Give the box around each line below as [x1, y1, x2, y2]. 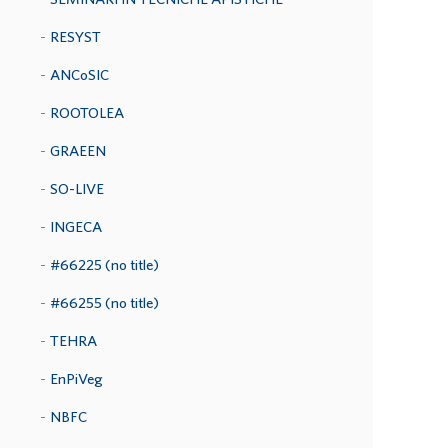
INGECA [50, 218, 102, 235]
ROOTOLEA [50, 104, 124, 121]
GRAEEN [50, 142, 106, 159]
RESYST [50, 28, 101, 45]
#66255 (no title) [50, 294, 159, 311]
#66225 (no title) [50, 256, 159, 273]
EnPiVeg [50, 370, 103, 387]
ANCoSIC [50, 66, 109, 83]
